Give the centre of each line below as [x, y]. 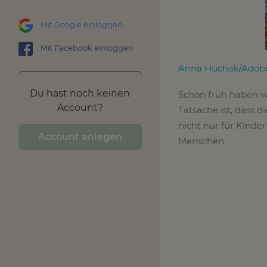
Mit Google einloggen [82, 24]
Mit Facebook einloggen [87, 48]
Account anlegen [80, 136]
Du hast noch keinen [80, 93]
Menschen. [203, 141]
